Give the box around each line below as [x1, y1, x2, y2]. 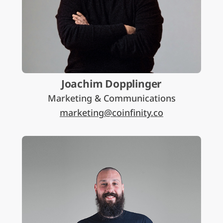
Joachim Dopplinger [61, 77, 162, 91]
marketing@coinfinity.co [60, 107, 163, 118]
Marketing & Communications [47, 92, 176, 104]
